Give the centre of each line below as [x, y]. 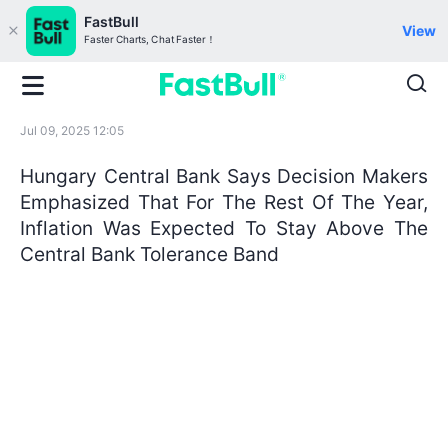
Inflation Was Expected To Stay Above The [224, 227]
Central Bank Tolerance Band [149, 253]
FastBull [111, 21]
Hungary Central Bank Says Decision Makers [224, 175]
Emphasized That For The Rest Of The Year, [224, 201]
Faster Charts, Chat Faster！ [150, 39]
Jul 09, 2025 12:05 [72, 130]
